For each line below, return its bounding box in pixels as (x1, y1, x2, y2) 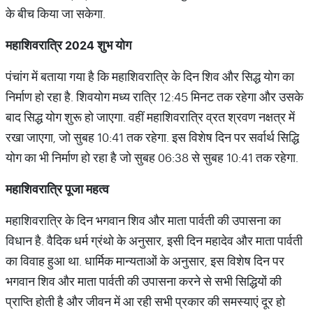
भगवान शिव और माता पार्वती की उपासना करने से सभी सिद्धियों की (6, 273, 282, 289)
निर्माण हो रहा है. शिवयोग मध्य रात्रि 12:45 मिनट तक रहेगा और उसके (6, 89, 303, 105)
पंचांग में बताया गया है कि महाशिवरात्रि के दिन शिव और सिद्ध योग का (6, 68, 294, 85)
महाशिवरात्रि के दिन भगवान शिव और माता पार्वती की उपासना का (6, 212, 281, 228)
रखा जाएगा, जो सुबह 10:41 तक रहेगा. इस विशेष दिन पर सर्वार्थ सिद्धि (6, 129, 299, 145)
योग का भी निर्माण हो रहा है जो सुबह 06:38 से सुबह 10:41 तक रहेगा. (6, 150, 298, 166)
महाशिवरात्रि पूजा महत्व (6, 181, 109, 197)
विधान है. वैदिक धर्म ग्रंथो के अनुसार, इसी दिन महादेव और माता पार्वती (6, 233, 303, 249)
